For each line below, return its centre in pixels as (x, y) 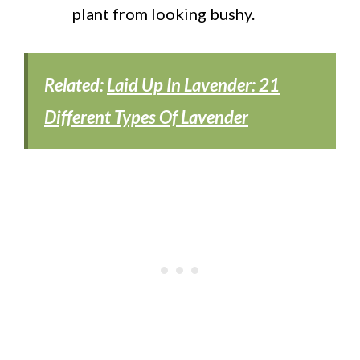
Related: (76, 84)
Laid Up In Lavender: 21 (193, 84)
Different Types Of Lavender (146, 117)
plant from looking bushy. (164, 13)
